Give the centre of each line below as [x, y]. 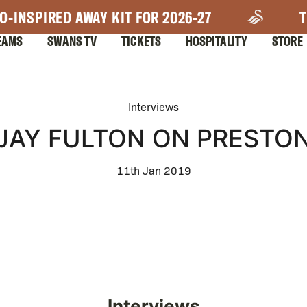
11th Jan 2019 [153, 170]
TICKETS [141, 41]
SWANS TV [72, 41]
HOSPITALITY [217, 41]
